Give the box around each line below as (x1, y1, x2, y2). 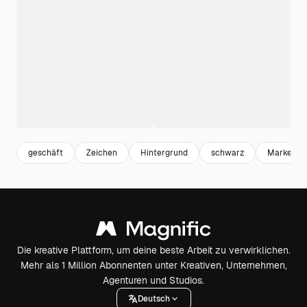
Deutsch (137, 293, 170, 304)
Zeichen (86, 147, 117, 158)
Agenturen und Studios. (103, 274, 204, 286)
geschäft (28, 147, 63, 158)
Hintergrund (140, 147, 188, 158)
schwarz (211, 147, 244, 158)
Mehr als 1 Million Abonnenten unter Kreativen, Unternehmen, (20, 259, 287, 271)
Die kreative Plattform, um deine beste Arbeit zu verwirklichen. (16, 244, 291, 256)
